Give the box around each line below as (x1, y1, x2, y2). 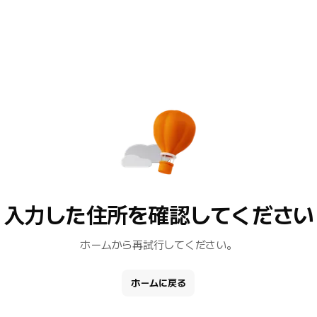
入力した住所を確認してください (3, 202, 314, 229)
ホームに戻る (131, 277, 186, 289)
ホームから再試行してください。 (80, 238, 237, 252)
